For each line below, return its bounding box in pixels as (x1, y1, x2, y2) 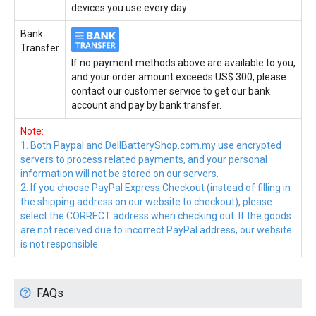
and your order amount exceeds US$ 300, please (71, 71, 286, 83)
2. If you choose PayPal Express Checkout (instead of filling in (20, 182, 291, 194)
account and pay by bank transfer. (71, 99, 221, 111)
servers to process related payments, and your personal (20, 154, 267, 166)
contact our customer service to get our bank (71, 85, 270, 97)
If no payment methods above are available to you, (71, 57, 296, 69)
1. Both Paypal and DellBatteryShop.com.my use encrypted (20, 140, 281, 152)
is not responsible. (20, 238, 100, 250)
